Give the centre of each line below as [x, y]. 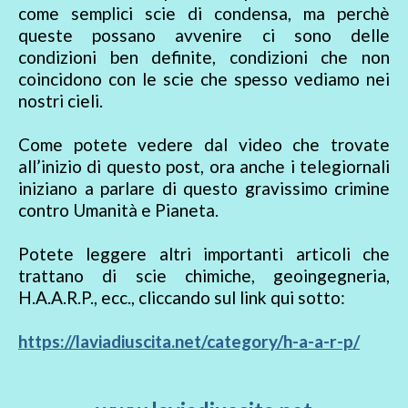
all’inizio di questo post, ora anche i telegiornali [204, 167]
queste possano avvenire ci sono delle [204, 36]
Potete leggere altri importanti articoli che [204, 254]
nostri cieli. [61, 101]
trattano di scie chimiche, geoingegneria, [204, 276]
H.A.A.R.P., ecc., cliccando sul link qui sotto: [182, 298]
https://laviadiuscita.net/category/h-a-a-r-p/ [189, 342]
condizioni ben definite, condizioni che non [204, 57]
